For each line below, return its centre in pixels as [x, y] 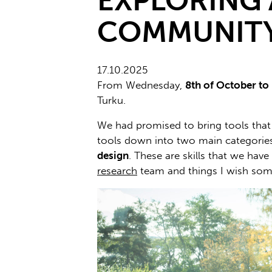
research [117, 171]
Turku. [111, 100]
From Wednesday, [141, 85]
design [113, 156]
